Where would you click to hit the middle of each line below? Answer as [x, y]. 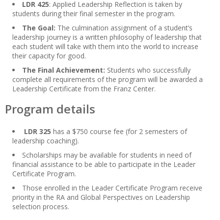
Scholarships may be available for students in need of [107, 155]
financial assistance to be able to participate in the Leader [104, 165]
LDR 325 [38, 132]
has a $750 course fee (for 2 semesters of [119, 132]
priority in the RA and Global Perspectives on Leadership [101, 197]
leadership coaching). [47, 141]
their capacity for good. [49, 56]
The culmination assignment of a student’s [125, 28]
